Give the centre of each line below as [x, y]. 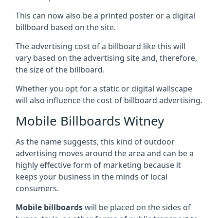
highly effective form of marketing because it [98, 165]
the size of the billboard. [60, 69]
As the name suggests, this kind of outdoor [95, 141]
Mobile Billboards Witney [90, 120]
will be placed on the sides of [137, 207]
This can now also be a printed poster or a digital [105, 15]
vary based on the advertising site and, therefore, [106, 58]
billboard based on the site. [66, 27]
